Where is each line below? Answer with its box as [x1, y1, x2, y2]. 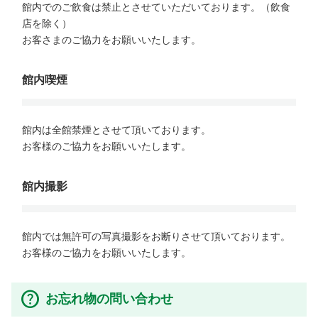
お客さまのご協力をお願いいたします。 [22, 33, 201, 45]
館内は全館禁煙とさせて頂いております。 [22, 124, 211, 136]
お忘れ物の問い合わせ [45, 291, 173, 306]
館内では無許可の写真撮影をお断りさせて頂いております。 [22, 230, 290, 242]
